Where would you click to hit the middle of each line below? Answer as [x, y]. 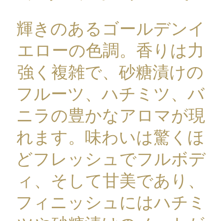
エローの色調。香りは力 [110, 51]
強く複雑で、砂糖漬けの [110, 73]
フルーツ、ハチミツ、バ [110, 94]
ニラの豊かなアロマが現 [110, 116]
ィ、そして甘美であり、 [110, 181]
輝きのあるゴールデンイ [110, 29]
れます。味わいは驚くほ [110, 138]
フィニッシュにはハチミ [110, 203]
